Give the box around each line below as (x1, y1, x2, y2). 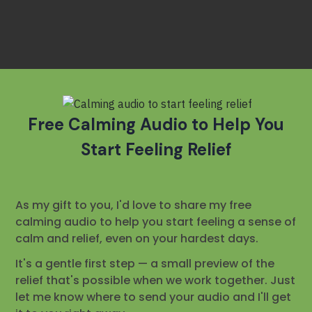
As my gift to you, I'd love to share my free (15, 197, 252, 214)
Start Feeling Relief (80, 139, 232, 161)
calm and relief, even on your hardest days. (15, 231, 259, 247)
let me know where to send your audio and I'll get (15, 289, 292, 306)
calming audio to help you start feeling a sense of (15, 214, 297, 231)
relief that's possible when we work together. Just (15, 272, 296, 289)
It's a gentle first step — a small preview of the (15, 256, 275, 272)
